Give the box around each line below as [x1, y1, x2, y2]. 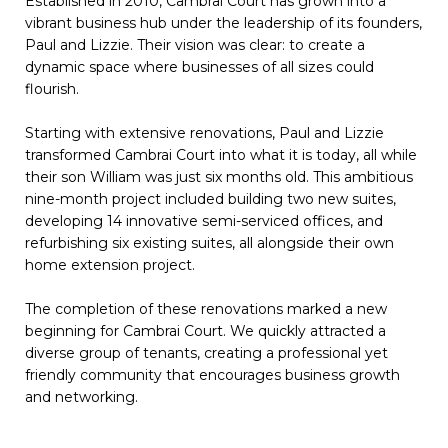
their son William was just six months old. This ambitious [25, 168, 413, 187]
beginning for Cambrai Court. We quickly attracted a [25, 322, 386, 341]
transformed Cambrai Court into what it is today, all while [25, 146, 417, 165]
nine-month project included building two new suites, [25, 190, 396, 209]
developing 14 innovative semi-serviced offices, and [25, 212, 383, 231]
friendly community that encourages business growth [25, 366, 400, 385]
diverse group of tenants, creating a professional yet [25, 344, 388, 363]
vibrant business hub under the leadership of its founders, [25, 14, 422, 33]
